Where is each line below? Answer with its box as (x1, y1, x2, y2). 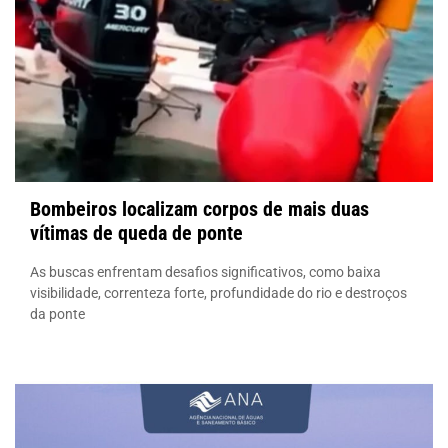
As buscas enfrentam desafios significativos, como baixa (30, 263, 381, 280)
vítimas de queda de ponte (30, 220, 243, 245)
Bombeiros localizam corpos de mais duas (30, 196, 369, 221)
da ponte (30, 305, 85, 322)
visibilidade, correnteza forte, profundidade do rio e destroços (30, 284, 407, 301)
